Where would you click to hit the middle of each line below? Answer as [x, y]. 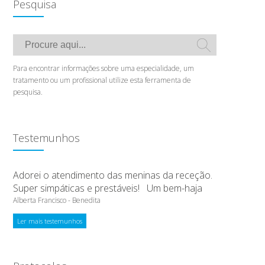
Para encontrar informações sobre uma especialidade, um [104, 68]
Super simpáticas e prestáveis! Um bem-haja [108, 188]
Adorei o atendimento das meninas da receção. [113, 175]
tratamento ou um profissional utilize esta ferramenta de [102, 80]
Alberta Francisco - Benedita [57, 200]
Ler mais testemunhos [50, 221]
